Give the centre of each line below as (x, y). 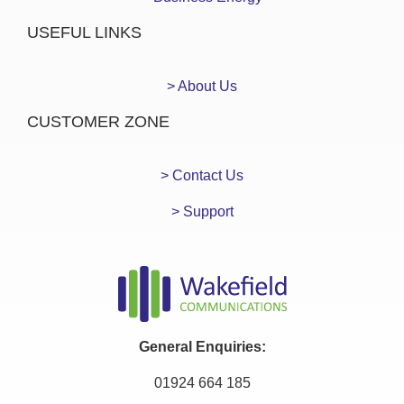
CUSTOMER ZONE (98, 122)
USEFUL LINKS (84, 33)
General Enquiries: (202, 347)
